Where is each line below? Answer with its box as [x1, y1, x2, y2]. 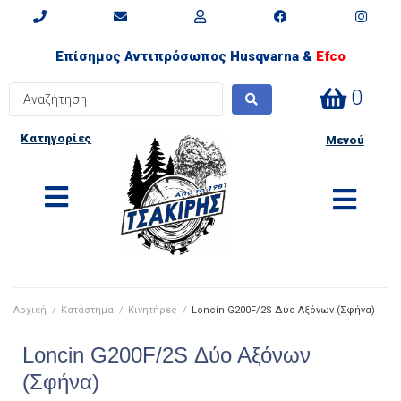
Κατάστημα [61, 303, 114, 316]
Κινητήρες [128, 303, 177, 316]
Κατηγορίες [21, 132, 92, 145]
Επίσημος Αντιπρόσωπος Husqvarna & [55, 48, 316, 64]
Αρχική [13, 303, 47, 316]
